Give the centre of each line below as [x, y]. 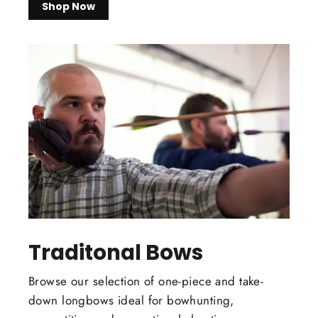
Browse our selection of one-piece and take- [146, 281]
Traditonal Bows [116, 252]
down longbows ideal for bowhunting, [131, 300]
